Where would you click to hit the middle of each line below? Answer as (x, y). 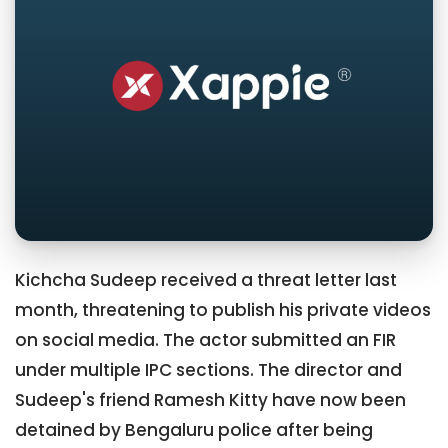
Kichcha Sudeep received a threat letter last (206, 280)
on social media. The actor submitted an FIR (205, 340)
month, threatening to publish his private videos (223, 310)
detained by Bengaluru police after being (194, 430)
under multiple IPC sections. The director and (208, 370)
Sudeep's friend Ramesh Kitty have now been (210, 400)
